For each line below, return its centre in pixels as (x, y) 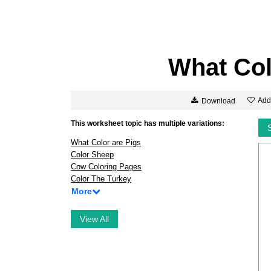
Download (218, 101)
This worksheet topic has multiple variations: (148, 123)
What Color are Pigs (106, 142)
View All (94, 219)
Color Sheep (92, 155)
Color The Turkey (101, 179)
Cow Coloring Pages (106, 167)
